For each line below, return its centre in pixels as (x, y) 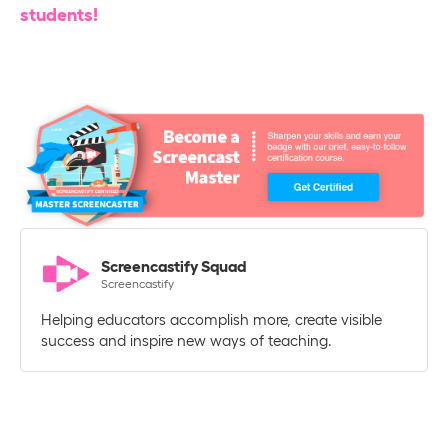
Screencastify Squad (173, 266)
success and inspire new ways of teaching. (186, 340)
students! (59, 14)
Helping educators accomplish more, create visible (211, 319)
